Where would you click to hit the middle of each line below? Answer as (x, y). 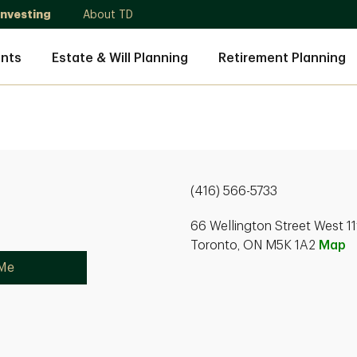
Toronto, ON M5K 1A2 (255, 245)
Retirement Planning (282, 58)
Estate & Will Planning (120, 58)
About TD (108, 14)
